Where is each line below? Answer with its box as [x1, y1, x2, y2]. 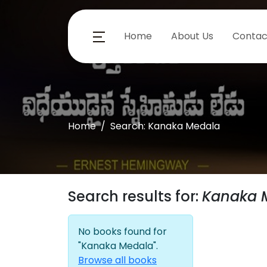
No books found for [78, 225, 167, 238]
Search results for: [68, 187, 202, 206]
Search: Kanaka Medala [110, 119, 220, 133]
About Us [171, 29, 213, 43]
